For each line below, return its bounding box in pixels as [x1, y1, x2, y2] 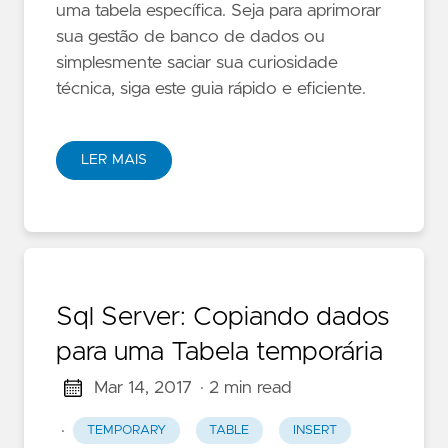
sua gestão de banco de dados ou [56, 28, 325, 47]
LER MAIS [81, 153, 147, 167]
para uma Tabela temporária [56, 339, 383, 365]
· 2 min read [199, 379, 292, 397]
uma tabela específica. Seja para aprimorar [56, 2, 381, 21]
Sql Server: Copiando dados [56, 304, 389, 330]
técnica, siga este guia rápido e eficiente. [56, 80, 366, 99]
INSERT [292, 424, 337, 438]
